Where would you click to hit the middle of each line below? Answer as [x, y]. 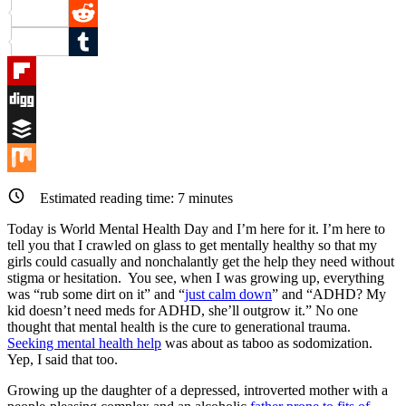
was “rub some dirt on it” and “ [96, 294]
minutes [209, 198]
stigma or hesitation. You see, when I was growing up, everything [196, 277]
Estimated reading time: [109, 198]
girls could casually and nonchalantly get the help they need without [201, 261]
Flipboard [35, 99]
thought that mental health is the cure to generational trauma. [179, 326]
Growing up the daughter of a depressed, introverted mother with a [198, 390]
